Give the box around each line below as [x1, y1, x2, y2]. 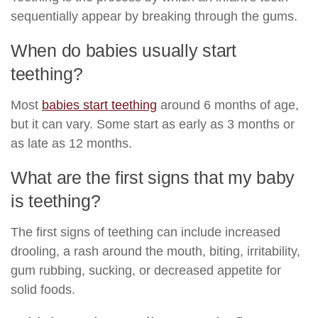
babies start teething [42, 97, 157, 112]
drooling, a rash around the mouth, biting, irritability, [11, 243, 300, 258]
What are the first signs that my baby [11, 167, 295, 187]
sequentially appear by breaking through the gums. [11, 9, 297, 23]
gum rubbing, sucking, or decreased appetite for [11, 263, 281, 278]
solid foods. [11, 282, 75, 297]
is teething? [11, 190, 101, 211]
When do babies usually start [11, 40, 236, 60]
